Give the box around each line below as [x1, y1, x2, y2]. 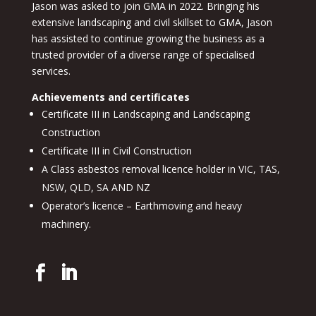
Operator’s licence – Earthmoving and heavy [41, 199, 242, 213]
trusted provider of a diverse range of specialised [31, 48, 255, 62]
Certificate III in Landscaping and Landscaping [41, 107, 250, 121]
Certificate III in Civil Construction [41, 144, 192, 158]
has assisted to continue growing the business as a [31, 32, 265, 46]
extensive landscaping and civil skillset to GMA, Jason [31, 16, 272, 30]
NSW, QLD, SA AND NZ [41, 181, 150, 195]
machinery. [41, 217, 91, 231]
